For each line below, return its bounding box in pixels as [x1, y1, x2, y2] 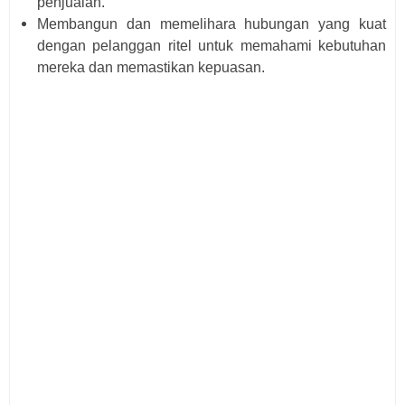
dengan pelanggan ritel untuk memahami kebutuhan [37, 38, 386, 54]
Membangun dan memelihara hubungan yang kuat [37, 16, 386, 33]
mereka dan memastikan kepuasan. [37, 60, 265, 76]
